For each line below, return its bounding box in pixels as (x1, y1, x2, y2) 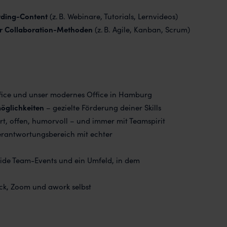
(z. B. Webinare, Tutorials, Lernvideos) (47, 11, 178, 22)
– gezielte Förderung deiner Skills (44, 102, 161, 113)
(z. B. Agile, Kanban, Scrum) (92, 24, 190, 35)
